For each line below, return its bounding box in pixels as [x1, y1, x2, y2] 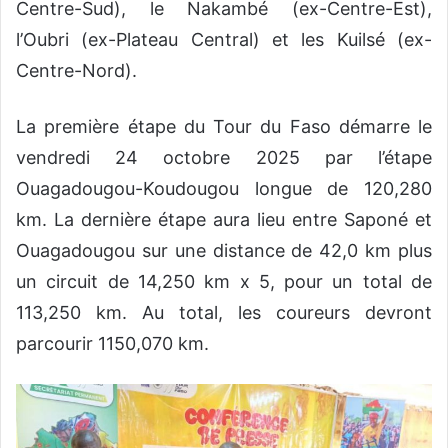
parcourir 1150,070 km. [16, 333, 209, 355]
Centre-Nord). [16, 60, 137, 82]
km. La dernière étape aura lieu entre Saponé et [16, 209, 432, 231]
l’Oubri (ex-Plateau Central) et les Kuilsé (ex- [16, 29, 432, 51]
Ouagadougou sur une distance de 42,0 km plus [16, 240, 432, 262]
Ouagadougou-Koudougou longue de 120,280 [16, 178, 432, 200]
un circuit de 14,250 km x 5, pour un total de [16, 271, 432, 293]
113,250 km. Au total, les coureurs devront [16, 302, 432, 324]
